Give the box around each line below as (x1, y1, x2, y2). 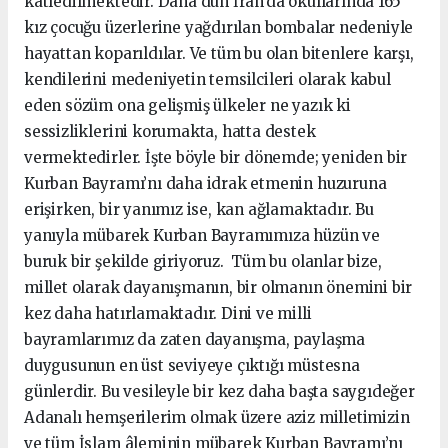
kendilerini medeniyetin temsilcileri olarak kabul (24, 70, 391, 90)
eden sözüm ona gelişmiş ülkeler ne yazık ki (24, 96, 351, 116)
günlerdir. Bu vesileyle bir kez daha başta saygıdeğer (24, 382, 415, 402)
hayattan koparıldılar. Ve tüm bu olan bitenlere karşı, (24, 44, 414, 64)
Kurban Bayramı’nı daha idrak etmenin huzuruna (24, 174, 387, 194)
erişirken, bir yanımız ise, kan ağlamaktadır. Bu (24, 200, 374, 220)
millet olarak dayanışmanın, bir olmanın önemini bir (24, 278, 413, 298)
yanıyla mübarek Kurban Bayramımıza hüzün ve (24, 226, 380, 246)
